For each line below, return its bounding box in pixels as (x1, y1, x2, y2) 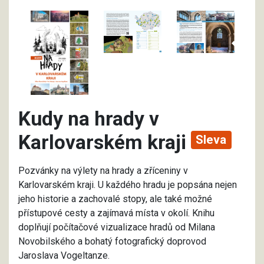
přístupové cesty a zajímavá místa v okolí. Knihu (18, 207, 214, 219)
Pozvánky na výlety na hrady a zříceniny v (18, 165, 188, 177)
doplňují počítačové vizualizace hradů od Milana (18, 222, 215, 233)
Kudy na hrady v (18, 107, 159, 131)
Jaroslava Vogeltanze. (18, 250, 110, 262)
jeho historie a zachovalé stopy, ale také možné (18, 193, 212, 205)
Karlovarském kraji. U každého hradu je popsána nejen (18, 179, 237, 191)
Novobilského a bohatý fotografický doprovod (18, 236, 206, 247)
